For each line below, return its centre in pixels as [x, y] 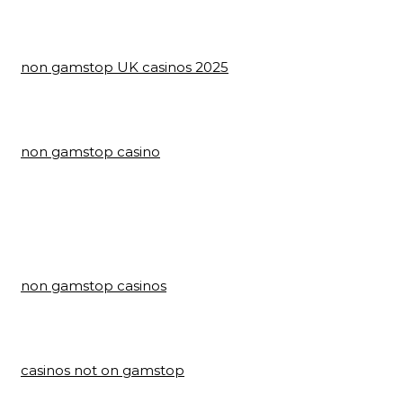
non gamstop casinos [94, 286]
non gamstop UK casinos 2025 [125, 67]
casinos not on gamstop [103, 370]
